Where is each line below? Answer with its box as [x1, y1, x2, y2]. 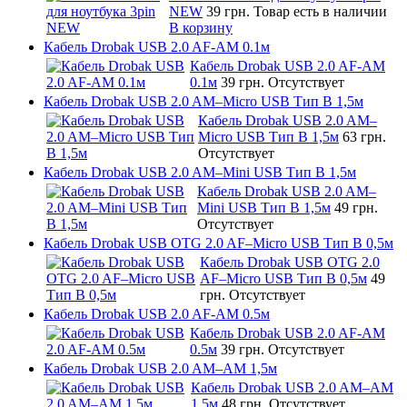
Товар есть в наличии [253, 3, 387, 19]
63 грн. [342, 128, 386, 144]
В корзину [169, 19, 233, 35]
